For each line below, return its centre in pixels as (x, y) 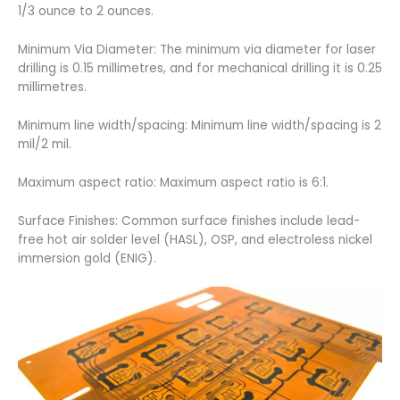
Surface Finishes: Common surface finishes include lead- (189, 221)
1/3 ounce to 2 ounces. (86, 11)
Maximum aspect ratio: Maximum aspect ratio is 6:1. (173, 182)
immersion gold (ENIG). (87, 258)
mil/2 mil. (45, 144)
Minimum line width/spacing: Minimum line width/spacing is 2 (200, 125)
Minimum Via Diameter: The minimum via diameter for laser (197, 49)
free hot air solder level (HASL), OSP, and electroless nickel (195, 239)
